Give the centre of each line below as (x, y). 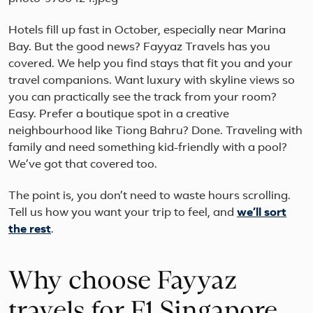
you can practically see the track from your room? (143, 98)
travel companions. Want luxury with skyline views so (152, 81)
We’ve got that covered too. (83, 165)
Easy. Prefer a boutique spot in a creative (119, 115)
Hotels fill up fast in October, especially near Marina (147, 31)
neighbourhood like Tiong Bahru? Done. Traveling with (155, 132)
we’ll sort (262, 213)
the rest (30, 230)
